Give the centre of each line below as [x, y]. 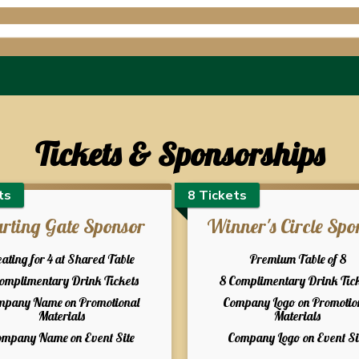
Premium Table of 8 [297, 259]
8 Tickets [217, 195]
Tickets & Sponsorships [179, 154]
